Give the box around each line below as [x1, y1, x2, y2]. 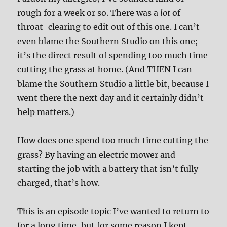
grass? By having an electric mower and [17, 149, 176, 160]
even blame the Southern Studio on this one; [17, 36, 199, 47]
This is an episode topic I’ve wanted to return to [17, 206, 210, 217]
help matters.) [17, 107, 75, 118]
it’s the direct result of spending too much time [17, 50, 208, 61]
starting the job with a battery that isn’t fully [17, 164, 199, 174]
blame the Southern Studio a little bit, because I [17, 79, 209, 89]
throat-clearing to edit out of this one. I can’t [17, 22, 200, 32]
